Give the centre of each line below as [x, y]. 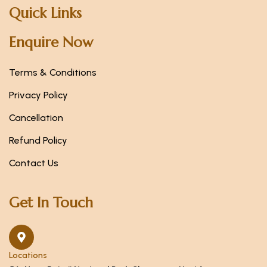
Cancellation [36, 118]
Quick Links [45, 13]
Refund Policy [38, 141]
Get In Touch [51, 203]
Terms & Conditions [53, 73]
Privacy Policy [38, 95]
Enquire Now [51, 43]
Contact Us [34, 163]
